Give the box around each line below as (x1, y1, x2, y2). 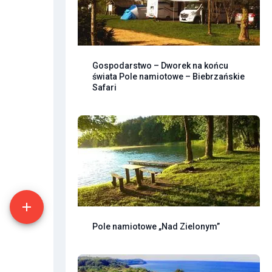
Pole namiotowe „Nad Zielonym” (92, 222, 220, 232)
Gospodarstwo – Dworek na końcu (92, 61, 228, 71)
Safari (92, 83, 117, 93)
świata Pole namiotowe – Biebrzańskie (92, 72, 245, 82)
